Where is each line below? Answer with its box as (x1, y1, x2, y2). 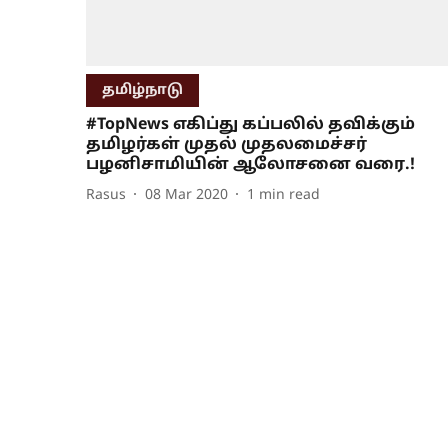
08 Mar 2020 (145, 186, 228, 204)
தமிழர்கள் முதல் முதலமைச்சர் (86, 135, 367, 156)
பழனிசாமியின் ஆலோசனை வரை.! (86, 155, 415, 176)
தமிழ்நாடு (102, 82, 183, 100)
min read (259, 186, 320, 204)
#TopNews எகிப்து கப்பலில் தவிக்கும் (86, 115, 415, 136)
